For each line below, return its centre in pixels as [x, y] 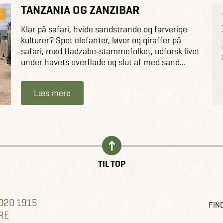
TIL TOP [111, 164]
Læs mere [52, 93]
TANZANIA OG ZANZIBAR [80, 10]
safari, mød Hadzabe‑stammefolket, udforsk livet [110, 51]
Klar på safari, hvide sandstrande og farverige [104, 29]
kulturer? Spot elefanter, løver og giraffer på [101, 40]
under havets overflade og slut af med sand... [103, 62]
